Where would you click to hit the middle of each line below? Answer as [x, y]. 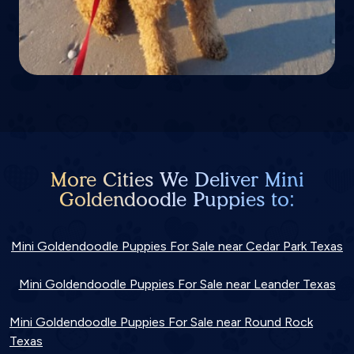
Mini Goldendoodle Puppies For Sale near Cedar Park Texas [177, 246]
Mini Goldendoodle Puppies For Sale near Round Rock [161, 322]
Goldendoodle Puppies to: [177, 199]
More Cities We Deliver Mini [177, 179]
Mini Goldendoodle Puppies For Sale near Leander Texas [177, 284]
